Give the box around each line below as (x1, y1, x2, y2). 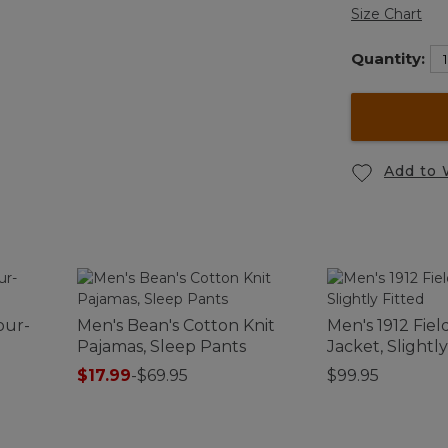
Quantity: (351, 49, 425, 69)
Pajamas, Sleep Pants (77, 336, 246, 356)
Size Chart (351, 5, 422, 24)
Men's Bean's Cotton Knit (77, 315, 275, 335)
